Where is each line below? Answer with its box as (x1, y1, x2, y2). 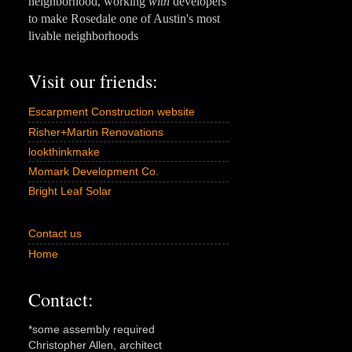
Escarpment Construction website (28, 105, 195, 119)
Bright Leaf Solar (28, 185, 112, 198)
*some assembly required (28, 323, 155, 336)
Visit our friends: (28, 68, 158, 93)
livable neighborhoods (28, 28, 138, 42)
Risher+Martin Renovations (28, 125, 163, 138)
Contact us (28, 227, 82, 240)
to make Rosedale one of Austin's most (28, 11, 220, 25)
